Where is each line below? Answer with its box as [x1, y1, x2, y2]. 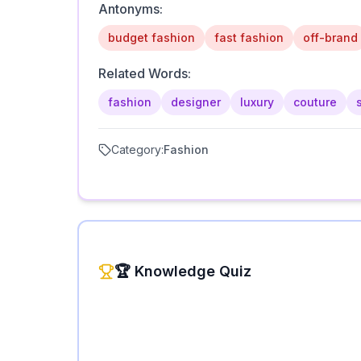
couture [293, 95, 337, 109]
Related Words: [98, 65, 191, 81]
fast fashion [214, 31, 284, 44]
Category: [111, 143, 164, 156]
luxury [240, 95, 274, 109]
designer [171, 95, 221, 109]
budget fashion [108, 31, 195, 44]
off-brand [303, 31, 358, 44]
